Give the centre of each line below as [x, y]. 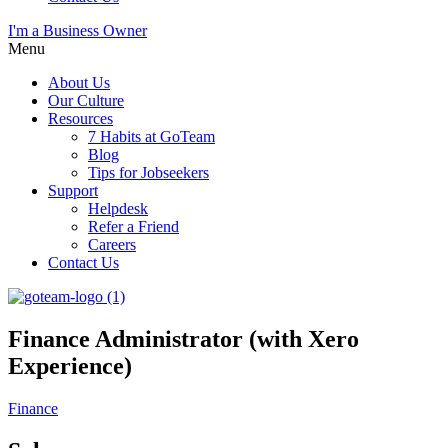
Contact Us [83, 262]
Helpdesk [118, 208]
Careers [112, 244]
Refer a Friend [133, 226]
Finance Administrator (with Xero [183, 338]
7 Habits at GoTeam [151, 136]
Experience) [70, 365]
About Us [79, 82]
